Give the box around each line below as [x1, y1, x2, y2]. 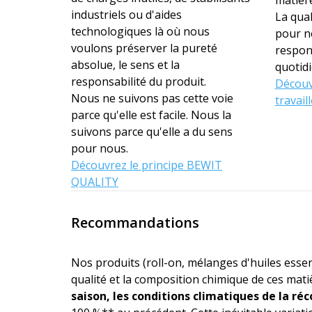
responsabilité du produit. [71, 73, 206, 89]
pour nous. [71, 140, 128, 156]
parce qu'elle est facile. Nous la [71, 107, 231, 123]
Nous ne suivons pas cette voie [71, 90, 233, 106]
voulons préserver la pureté [71, 40, 217, 56]
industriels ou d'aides [71, 6, 182, 22]
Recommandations [71, 212, 199, 232]
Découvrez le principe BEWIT [71, 157, 222, 173]
